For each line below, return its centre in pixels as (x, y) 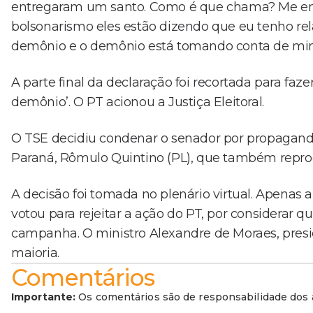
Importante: (44, 297)
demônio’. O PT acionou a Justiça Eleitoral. (138, 102)
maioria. (35, 253)
